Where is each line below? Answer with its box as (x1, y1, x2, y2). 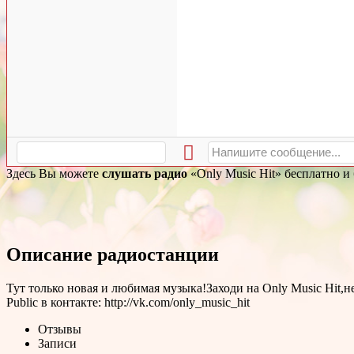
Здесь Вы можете (6, 166, 102, 180)
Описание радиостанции (6, 243, 219, 265)
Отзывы (38, 322, 81, 336)
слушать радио (102, 166, 187, 180)
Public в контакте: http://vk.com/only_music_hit (6, 295, 250, 309)
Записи (38, 336, 77, 350)
